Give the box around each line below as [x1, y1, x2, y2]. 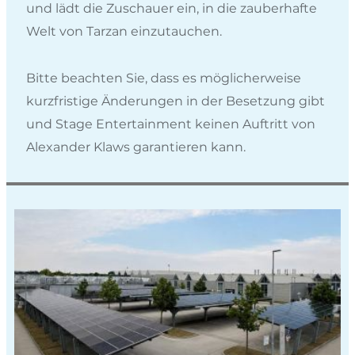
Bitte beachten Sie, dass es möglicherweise [26, 70, 301, 86]
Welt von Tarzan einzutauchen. [26, 23, 222, 39]
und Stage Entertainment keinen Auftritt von [26, 116, 315, 132]
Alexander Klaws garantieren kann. [26, 139, 246, 155]
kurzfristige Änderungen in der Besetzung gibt [26, 93, 325, 109]
